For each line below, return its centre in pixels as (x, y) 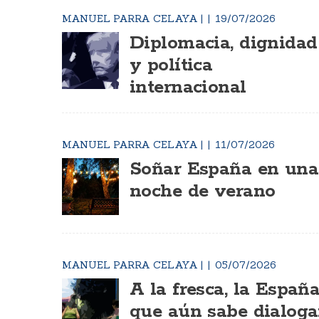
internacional (188, 88)
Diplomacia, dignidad (224, 43)
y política (171, 66)
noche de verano (203, 192)
